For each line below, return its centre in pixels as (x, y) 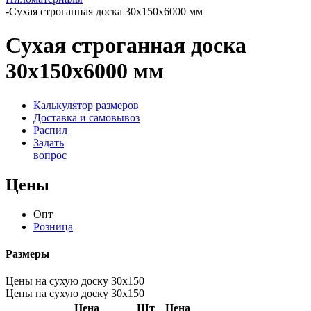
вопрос (50, 155)
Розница (53, 226)
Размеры (28, 253)
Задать (49, 142)
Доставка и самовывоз (86, 117)
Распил (50, 130)
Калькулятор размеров (86, 105)
